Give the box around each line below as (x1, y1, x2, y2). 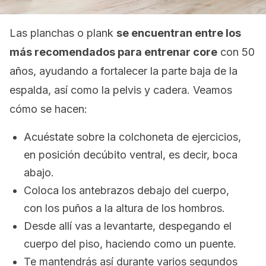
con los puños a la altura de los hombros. (24, 202, 225, 214)
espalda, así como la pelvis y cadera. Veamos (9, 84, 232, 96)
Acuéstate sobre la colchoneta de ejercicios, (24, 131, 241, 143)
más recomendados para (9, 46, 144, 58)
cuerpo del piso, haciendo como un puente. (24, 237, 236, 250)
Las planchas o (9, 27, 87, 39)
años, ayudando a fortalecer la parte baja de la (9, 65, 237, 77)
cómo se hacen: (9, 103, 87, 115)
